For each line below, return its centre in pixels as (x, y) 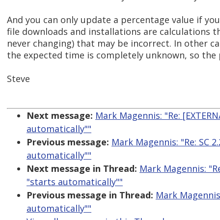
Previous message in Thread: (90, 195)
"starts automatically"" (75, 182)
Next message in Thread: (82, 169)
